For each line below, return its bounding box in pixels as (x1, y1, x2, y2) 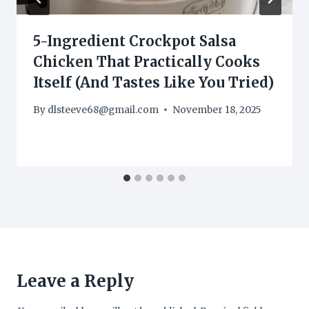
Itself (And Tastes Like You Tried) (33, 74, 274, 92)
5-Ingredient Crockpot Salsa (33, 32, 236, 50)
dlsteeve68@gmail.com (48, 103, 159, 116)
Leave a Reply (17, 270, 134, 292)
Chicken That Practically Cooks (33, 53, 260, 71)
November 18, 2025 (172, 103, 262, 116)
